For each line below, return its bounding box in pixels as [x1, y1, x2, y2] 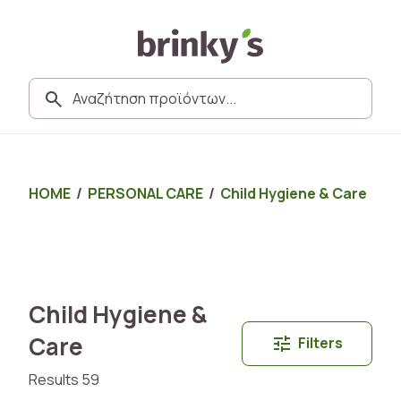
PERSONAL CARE [88, 183, 203, 203]
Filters [298, 332, 343, 353]
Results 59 [29, 370, 99, 389]
